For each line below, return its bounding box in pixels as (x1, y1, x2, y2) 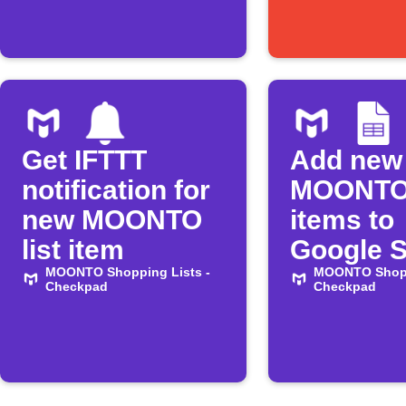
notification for (22, 175, 210, 205)
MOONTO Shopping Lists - (44, 265, 210, 279)
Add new (290, 145, 402, 175)
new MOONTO (22, 205, 202, 235)
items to (290, 205, 394, 235)
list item (22, 235, 124, 265)
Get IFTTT (22, 145, 147, 175)
